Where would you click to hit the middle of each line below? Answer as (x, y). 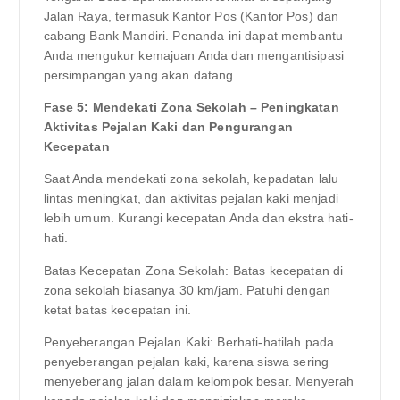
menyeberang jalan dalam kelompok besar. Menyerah (199, 381)
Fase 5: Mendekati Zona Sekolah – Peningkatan (191, 108)
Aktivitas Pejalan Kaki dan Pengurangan (168, 127)
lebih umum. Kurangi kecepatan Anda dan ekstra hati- (198, 218)
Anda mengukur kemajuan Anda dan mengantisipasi (193, 56)
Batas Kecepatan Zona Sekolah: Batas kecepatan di (193, 270)
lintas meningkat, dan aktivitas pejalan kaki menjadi (191, 199)
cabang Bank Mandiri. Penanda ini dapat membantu (193, 36)
